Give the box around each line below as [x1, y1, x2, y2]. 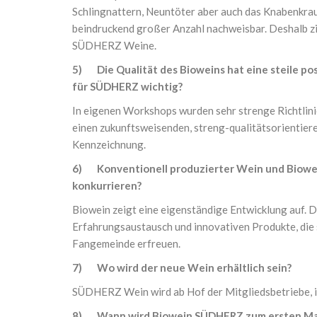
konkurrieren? [72, 179, 142, 192]
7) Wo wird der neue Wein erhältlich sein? [72, 261, 292, 274]
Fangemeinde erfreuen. [72, 237, 180, 250]
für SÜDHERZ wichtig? [72, 80, 183, 93]
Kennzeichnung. [72, 138, 146, 151]
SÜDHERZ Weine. [72, 39, 156, 52]
